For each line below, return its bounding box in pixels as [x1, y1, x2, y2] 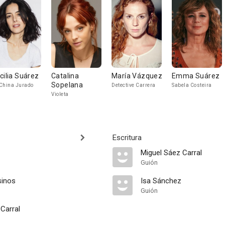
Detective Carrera [111, 82, 156, 88]
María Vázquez [111, 72, 163, 80]
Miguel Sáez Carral [141, 148, 202, 157]
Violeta [51, 91, 69, 97]
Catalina [51, 72, 79, 80]
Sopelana [51, 81, 83, 89]
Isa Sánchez [141, 176, 181, 185]
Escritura [113, 133, 142, 142]
